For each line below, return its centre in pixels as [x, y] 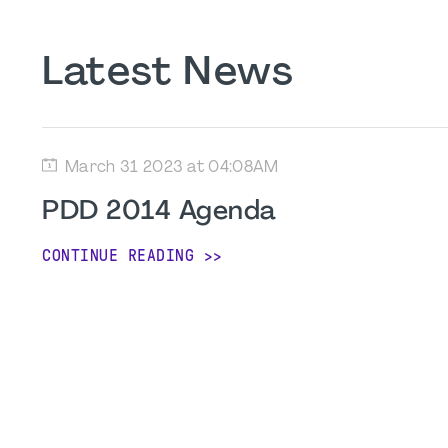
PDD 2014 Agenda [159, 212]
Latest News [168, 74]
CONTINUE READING [118, 255]
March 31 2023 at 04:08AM [172, 168]
